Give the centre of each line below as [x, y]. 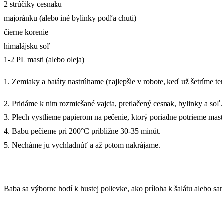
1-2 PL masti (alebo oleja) [44, 59]
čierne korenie [26, 32]
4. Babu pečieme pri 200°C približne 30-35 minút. [82, 131]
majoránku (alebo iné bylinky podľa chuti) [70, 18]
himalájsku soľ [27, 46]
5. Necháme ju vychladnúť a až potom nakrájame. [82, 145]
